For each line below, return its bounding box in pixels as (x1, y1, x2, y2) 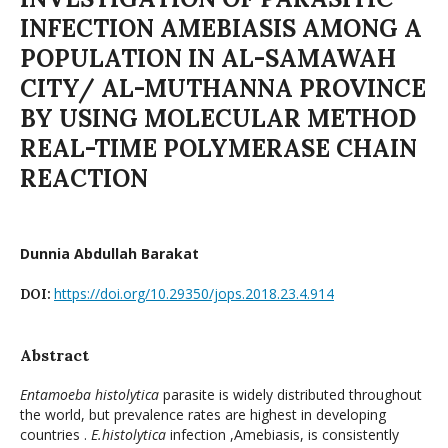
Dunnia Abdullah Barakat (20, 243, 199, 263)
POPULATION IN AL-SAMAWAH (20, 42, 396, 74)
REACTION (20, 162, 148, 194)
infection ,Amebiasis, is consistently (166, 424, 399, 444)
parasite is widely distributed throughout (159, 384, 422, 404)
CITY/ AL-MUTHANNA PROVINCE (20, 72, 426, 104)
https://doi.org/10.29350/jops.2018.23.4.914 (54, 283, 334, 303)
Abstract (20, 344, 89, 365)
